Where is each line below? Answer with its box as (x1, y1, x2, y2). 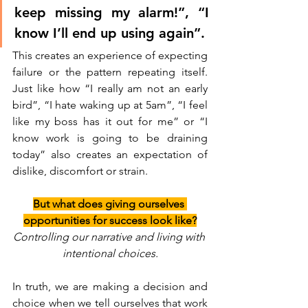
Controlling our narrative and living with (12, 230, 208, 243)
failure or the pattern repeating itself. (12, 65, 208, 78)
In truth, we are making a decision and (12, 279, 208, 293)
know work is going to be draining (12, 131, 208, 144)
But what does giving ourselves (33, 197, 187, 210)
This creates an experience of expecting (12, 48, 208, 62)
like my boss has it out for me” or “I (12, 114, 208, 128)
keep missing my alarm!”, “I (14, 3, 209, 21)
